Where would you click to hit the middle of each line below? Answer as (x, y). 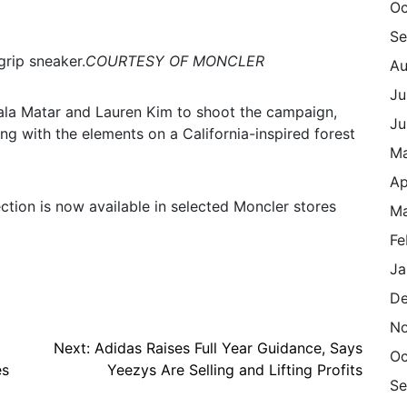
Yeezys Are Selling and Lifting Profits (235, 370)
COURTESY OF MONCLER (175, 61)
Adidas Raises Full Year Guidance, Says (228, 348)
